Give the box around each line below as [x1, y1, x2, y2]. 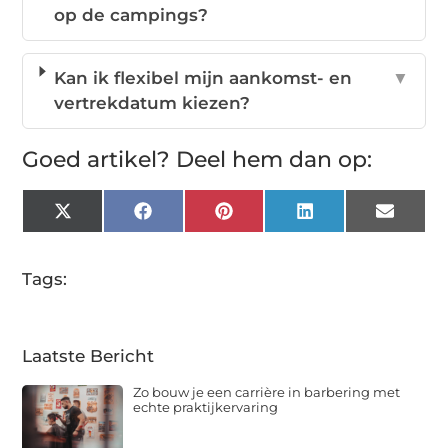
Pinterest [231, 208, 313, 229]
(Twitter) [70, 225, 145, 246]
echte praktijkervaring [133, 398, 279, 415]
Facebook [150, 208, 238, 229]
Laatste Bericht [22, 345, 155, 366]
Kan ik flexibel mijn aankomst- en [53, 67, 352, 88]
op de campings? [54, 4, 209, 25]
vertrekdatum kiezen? [53, 92, 250, 113]
